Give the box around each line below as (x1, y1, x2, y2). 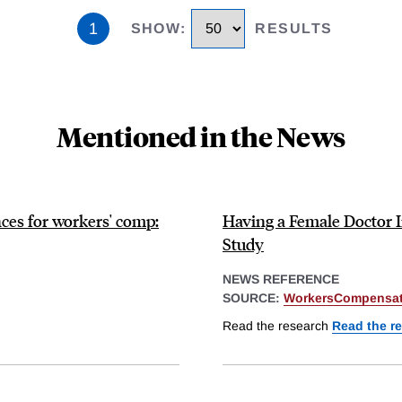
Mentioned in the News (57, 118, 345, 153)
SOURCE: (223, 290, 284, 305)
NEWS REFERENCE (223, 271, 339, 286)
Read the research (223, 319, 332, 334)
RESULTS (255, 21, 333, 37)
